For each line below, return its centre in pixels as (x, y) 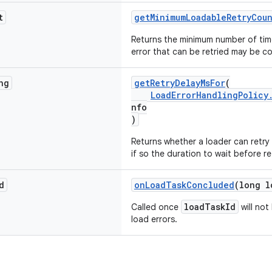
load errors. (154, 219)
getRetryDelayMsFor (180, 83)
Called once (156, 207)
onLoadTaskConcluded (184, 185)
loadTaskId (210, 207)
